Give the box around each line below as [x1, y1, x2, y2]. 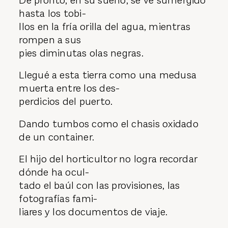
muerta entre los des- [19, 81, 120, 96]
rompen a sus [19, 33, 81, 47]
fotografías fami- [19, 192, 98, 206]
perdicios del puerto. [19, 95, 113, 109]
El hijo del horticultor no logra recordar [19, 152, 197, 166]
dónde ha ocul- [19, 165, 90, 180]
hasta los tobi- [19, 6, 86, 20]
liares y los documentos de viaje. [19, 205, 168, 219]
